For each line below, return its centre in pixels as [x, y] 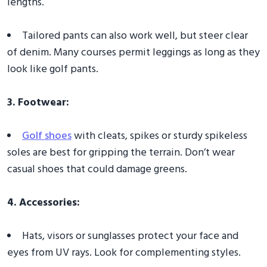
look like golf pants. [53, 69]
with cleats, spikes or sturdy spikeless [159, 136]
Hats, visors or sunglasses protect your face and [130, 236]
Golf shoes [47, 136]
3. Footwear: [38, 103]
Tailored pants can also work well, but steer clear [135, 36]
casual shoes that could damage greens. [97, 169]
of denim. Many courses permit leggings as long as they [133, 52]
